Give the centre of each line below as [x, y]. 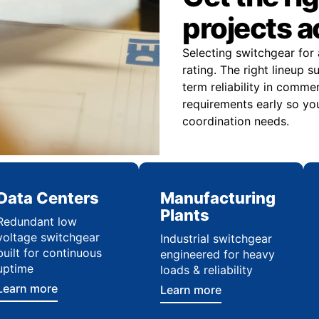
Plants [185, 215]
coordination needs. [236, 121]
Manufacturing [218, 198]
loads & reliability [207, 270]
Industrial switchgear [216, 239]
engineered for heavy [218, 254]
